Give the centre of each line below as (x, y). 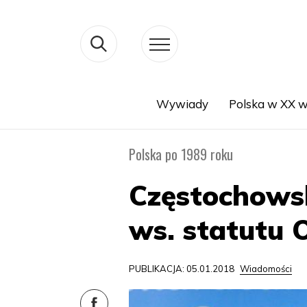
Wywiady (182, 104)
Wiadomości (266, 269)
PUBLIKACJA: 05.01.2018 (183, 269)
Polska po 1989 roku (181, 154)
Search (81, 120)
